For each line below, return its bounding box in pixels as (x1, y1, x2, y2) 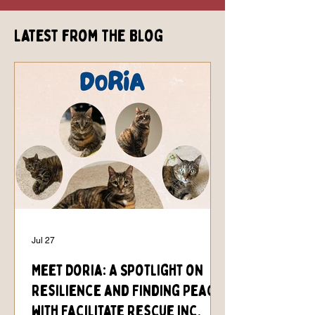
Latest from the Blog (14, 25, 163, 47)
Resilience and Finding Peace (32, 281, 223, 301)
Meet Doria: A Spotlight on (32, 260, 203, 281)
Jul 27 (32, 235, 55, 245)
